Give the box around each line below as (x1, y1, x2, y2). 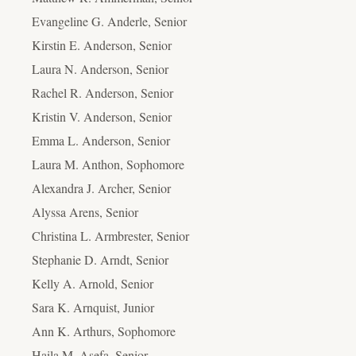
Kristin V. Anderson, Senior (32, 107, 172, 125)
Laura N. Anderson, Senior (32, 60, 168, 77)
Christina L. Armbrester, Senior (32, 226, 189, 244)
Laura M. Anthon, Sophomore (32, 155, 184, 172)
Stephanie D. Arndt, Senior (32, 250, 168, 268)
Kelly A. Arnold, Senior (32, 274, 153, 292)
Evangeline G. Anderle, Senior (32, 12, 187, 29)
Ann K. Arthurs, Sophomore (32, 322, 176, 339)
